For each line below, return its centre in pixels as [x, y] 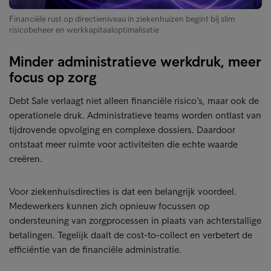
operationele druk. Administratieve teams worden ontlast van [135, 115]
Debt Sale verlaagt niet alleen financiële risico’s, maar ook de [134, 101]
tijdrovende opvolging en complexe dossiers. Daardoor [122, 130]
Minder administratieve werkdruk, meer [135, 61]
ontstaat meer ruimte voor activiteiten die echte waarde [123, 144]
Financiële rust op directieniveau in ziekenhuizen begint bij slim [122, 19]
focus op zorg [53, 77]
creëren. [26, 159]
